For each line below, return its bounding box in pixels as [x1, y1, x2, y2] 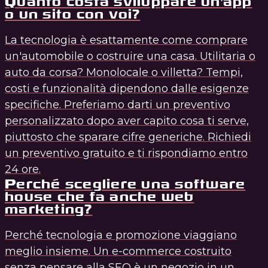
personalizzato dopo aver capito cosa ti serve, [5, 114, 249, 127]
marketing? [5, 201, 93, 217]
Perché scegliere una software [5, 176, 246, 191]
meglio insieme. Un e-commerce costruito [5, 244, 232, 258]
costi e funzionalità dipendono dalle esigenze [5, 81, 249, 95]
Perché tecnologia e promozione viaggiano [5, 228, 237, 242]
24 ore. [5, 162, 41, 176]
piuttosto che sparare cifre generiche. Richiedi [5, 130, 251, 144]
